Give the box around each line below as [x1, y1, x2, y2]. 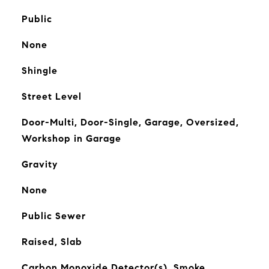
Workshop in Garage [21, 133, 121, 144]
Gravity [21, 159, 58, 170]
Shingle [21, 65, 58, 76]
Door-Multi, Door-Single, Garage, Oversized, [21, 116, 239, 128]
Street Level [21, 91, 82, 102]
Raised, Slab [21, 236, 82, 247]
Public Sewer [21, 210, 86, 222]
